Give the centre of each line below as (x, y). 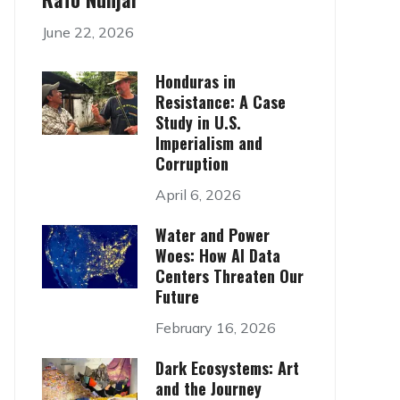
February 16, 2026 (215, 328)
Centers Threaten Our (229, 276)
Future (177, 297)
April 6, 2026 (198, 195)
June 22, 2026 (88, 33)
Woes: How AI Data (217, 256)
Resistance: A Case (220, 102)
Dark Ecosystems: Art (227, 368)
